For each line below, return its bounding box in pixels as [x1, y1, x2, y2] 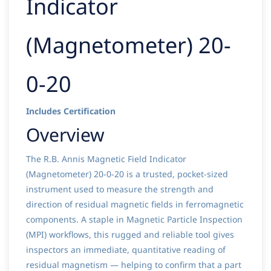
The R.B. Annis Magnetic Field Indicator [26, 153, 186, 165]
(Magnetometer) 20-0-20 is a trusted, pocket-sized [26, 168, 228, 180]
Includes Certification [26, 105, 116, 117]
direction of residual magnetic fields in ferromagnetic [26, 198, 244, 211]
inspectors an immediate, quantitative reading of [26, 244, 226, 256]
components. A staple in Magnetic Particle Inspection [26, 214, 243, 226]
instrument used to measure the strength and [26, 183, 214, 195]
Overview [26, 122, 105, 148]
